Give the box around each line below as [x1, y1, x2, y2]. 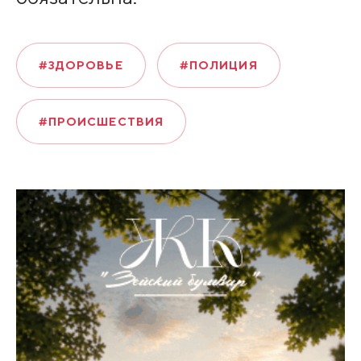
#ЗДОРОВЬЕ [38, 58, 123, 72]
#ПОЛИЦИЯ [179, 58, 258, 72]
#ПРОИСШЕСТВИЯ [38, 114, 164, 128]
